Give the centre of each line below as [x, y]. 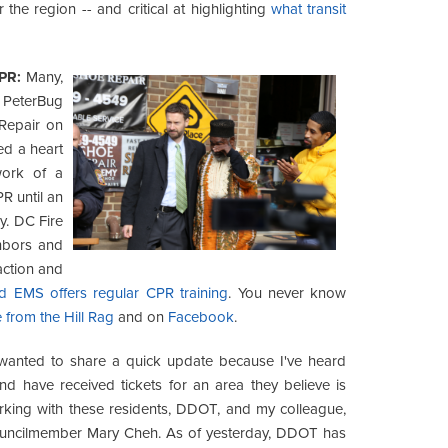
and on [141, 316]
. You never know [287, 292]
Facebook [201, 316]
